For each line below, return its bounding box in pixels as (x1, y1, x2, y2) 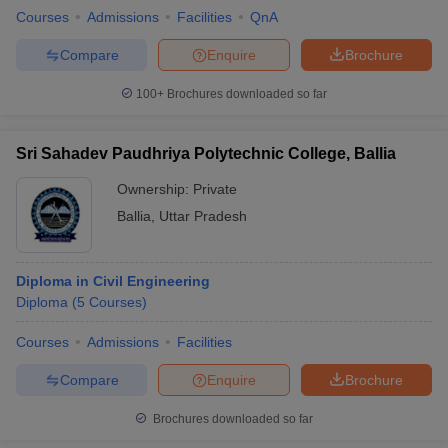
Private (193, 181, 237, 197)
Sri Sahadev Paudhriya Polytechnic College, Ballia (16, 145, 396, 162)
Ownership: (117, 181, 193, 197)
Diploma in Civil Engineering (16, 273, 210, 289)
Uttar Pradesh (159, 208, 247, 224)
